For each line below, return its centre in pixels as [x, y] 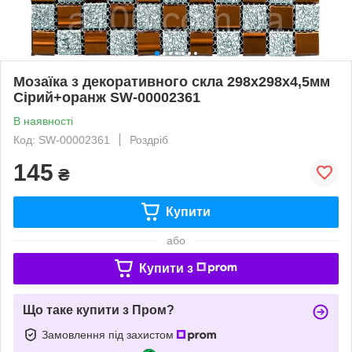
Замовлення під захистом [109, 334]
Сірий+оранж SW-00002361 [107, 97]
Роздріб [149, 139]
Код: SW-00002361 [62, 139]
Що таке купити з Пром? [99, 310]
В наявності [43, 121]
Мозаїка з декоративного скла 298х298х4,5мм [172, 81]
